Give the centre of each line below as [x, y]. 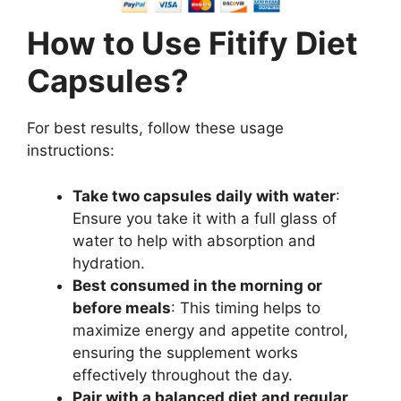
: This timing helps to [246, 307]
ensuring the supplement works [185, 352]
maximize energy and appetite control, [210, 330]
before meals [122, 307]
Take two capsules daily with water [204, 196]
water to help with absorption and [194, 240]
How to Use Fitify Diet [192, 43]
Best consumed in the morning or [197, 285]
